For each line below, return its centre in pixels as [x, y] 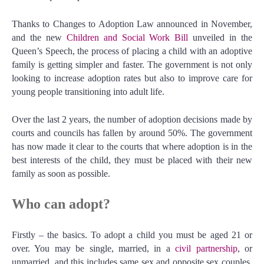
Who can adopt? [61, 204]
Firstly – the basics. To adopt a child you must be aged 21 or [132, 235]
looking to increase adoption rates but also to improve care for [132, 78]
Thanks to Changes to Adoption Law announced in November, [132, 24]
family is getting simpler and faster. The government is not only [132, 65]
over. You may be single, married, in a [94, 249]
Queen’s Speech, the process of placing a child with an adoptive [132, 51]
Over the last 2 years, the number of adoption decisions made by [132, 120]
